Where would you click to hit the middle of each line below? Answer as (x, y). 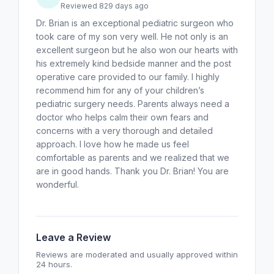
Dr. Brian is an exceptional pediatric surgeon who (135, 23)
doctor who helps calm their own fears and (122, 117)
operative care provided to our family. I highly (128, 76)
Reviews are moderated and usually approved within (137, 254)
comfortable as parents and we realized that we (133, 157)
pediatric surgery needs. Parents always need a (133, 103)
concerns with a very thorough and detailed (124, 130)
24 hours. (54, 264)
